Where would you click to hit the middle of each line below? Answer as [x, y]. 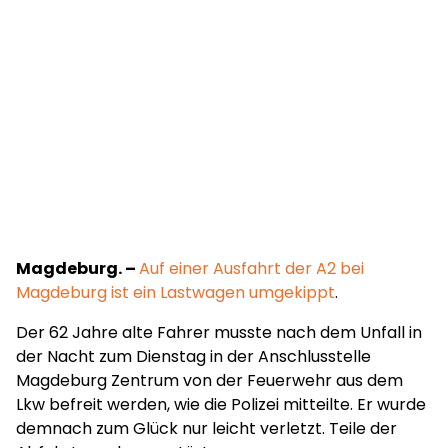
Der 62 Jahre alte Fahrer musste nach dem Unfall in [219, 332]
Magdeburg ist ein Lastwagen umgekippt [175, 292]
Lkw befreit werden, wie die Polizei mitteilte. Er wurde [221, 404]
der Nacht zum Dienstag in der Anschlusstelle [193, 356]
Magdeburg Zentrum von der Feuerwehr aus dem [209, 380]
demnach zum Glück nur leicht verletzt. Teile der [206, 428]
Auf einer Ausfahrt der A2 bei [251, 268]
